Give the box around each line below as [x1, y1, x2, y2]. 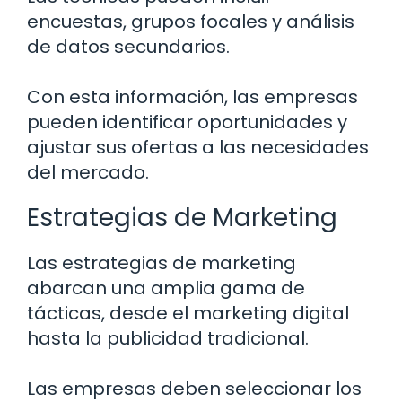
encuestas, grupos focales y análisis [27, 9, 354, 35]
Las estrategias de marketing [27, 250, 296, 276]
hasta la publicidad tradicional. [27, 326, 309, 352]
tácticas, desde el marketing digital [27, 301, 349, 327]
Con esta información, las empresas [27, 84, 358, 110]
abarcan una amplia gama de [27, 275, 305, 301]
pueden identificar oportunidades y [27, 109, 347, 135]
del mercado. [27, 160, 149, 186]
